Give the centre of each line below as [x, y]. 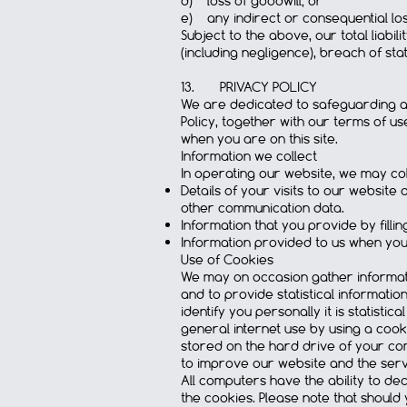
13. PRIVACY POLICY [249, 87]
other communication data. [263, 208]
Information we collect [249, 156]
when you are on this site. [259, 139]
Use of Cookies [227, 260]
